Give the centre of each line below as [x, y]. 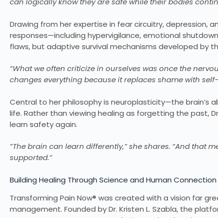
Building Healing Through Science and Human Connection [113, 180]
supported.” [31, 158]
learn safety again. [44, 124]
